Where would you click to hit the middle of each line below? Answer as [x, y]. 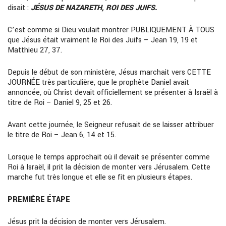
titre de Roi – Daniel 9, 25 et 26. [60, 102]
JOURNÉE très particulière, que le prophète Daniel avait [98, 82]
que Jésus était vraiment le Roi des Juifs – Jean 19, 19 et [103, 40]
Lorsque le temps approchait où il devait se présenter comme [109, 157]
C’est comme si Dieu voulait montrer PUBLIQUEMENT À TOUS [111, 30]
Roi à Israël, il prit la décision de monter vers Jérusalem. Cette [109, 167]
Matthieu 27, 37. [35, 50]
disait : [19, 8]
